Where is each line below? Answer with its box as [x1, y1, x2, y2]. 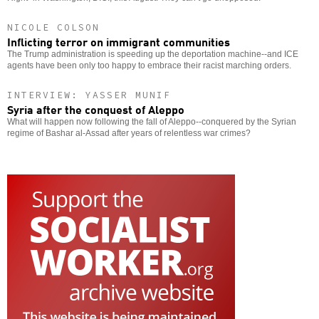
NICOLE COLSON [7, 21, 100, 34]
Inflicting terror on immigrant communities [7, 33, 230, 51]
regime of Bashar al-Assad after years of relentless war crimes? [7, 128, 251, 139]
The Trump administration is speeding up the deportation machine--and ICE [7, 49, 298, 60]
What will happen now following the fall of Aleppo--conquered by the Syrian [7, 117, 296, 127]
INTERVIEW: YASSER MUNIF [7, 89, 171, 102]
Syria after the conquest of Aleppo [7, 100, 184, 118]
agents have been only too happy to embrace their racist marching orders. [7, 61, 291, 71]
